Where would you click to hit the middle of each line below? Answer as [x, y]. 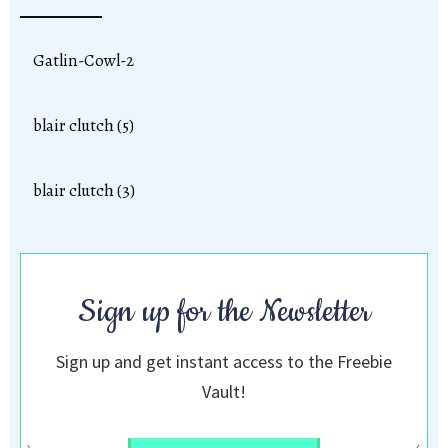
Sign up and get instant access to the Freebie [224, 361]
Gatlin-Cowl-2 [83, 60]
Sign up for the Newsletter [224, 311]
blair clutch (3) [84, 190]
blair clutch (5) [83, 125]
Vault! [224, 391]
